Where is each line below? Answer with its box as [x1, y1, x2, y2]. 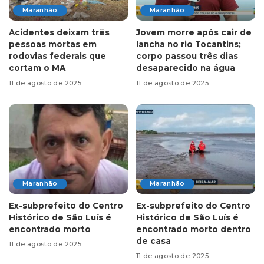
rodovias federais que [9, 51, 106, 61]
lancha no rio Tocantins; [136, 39, 241, 49]
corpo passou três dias [136, 51, 238, 61]
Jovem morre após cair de [136, 28, 252, 38]
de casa [136, 236, 171, 246]
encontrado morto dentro [136, 224, 251, 234]
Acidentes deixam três [9, 28, 110, 38]
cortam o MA [9, 63, 65, 73]
